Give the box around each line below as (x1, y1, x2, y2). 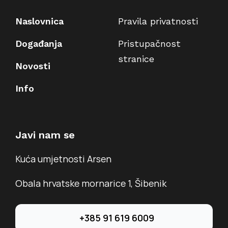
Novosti (15, 61, 50, 72)
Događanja (15, 38, 62, 49)
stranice (118, 53, 154, 65)
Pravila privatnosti (118, 16, 198, 27)
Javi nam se (15, 129, 75, 141)
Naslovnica (15, 16, 64, 27)
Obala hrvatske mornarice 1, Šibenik (15, 177, 166, 190)
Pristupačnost (118, 38, 181, 49)
